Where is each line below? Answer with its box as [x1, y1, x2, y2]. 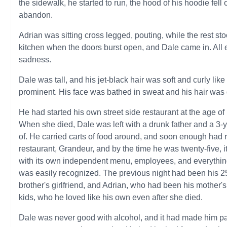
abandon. [19, 11, 53, 19]
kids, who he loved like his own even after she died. [19, 193, 203, 202]
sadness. [19, 55, 52, 64]
